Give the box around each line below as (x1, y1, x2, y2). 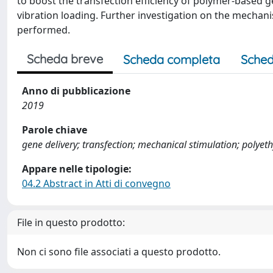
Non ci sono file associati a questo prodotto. (17, 245, 221, 258)
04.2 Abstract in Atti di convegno (22, 177, 171, 190)
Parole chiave (22, 123, 87, 136)
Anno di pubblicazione (22, 84, 130, 97)
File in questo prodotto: (17, 216, 125, 229)
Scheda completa (123, 52, 220, 67)
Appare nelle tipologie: (22, 162, 132, 175)
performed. (17, 23, 70, 37)
